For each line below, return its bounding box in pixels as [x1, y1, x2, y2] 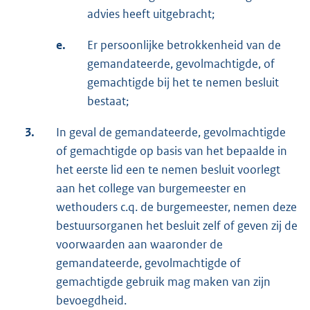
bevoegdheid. [56, 292, 127, 308]
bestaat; [87, 93, 129, 109]
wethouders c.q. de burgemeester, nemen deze [56, 199, 297, 215]
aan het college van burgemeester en [56, 180, 246, 196]
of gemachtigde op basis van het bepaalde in [56, 143, 287, 158]
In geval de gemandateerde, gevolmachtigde [56, 124, 286, 140]
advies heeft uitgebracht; [87, 6, 215, 21]
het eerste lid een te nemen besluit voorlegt [56, 161, 280, 177]
